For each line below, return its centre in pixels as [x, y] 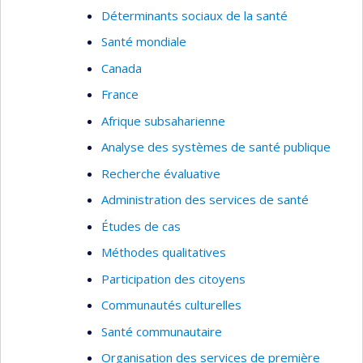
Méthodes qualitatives [164, 252]
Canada [122, 68]
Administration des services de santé [205, 199]
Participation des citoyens [173, 278]
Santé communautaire [162, 331]
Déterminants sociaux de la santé [194, 15]
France [120, 94]
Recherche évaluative [161, 173]
